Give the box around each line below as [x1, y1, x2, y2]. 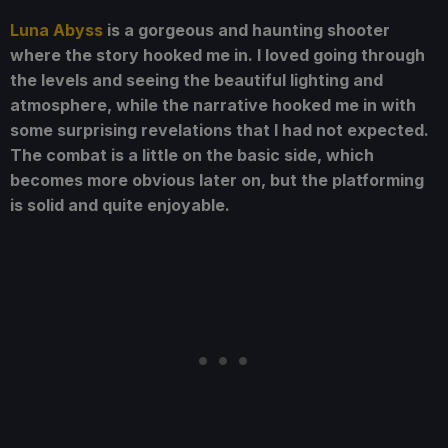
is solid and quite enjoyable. [10, 195, 230, 216]
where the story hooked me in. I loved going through [10, 45, 425, 66]
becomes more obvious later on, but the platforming [10, 170, 424, 191]
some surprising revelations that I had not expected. [10, 120, 429, 141]
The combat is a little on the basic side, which [10, 145, 374, 166]
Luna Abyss [10, 20, 103, 41]
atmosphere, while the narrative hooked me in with [10, 95, 416, 116]
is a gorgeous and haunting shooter [103, 20, 390, 41]
